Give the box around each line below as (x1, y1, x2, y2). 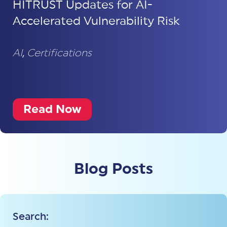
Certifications (27, 48, 92, 58)
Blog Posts (74, 161, 153, 177)
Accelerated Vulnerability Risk (13, 15, 180, 27)
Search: (13, 211, 49, 222)
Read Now (23, 103, 81, 115)
